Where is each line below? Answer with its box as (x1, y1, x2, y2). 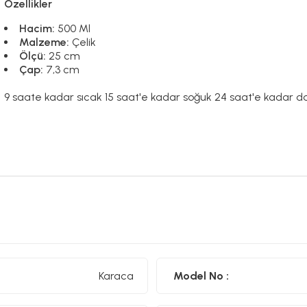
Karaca (99, 269, 134, 282)
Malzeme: (19, 36, 73, 49)
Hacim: (19, 22, 58, 35)
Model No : (173, 269, 229, 282)
